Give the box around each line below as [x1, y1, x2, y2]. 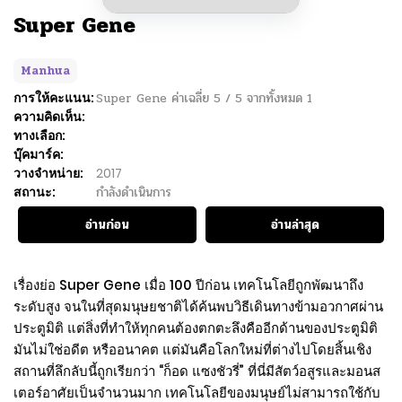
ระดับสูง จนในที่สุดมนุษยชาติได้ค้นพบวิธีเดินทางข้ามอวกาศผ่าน [13, 296, 383, 316]
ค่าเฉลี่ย [171, 88, 214, 108]
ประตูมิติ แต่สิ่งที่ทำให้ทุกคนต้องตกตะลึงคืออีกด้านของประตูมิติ [13, 318, 378, 337]
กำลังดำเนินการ [96, 182, 171, 202]
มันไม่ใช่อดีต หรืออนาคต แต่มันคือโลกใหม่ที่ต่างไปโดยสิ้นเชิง [13, 339, 371, 359]
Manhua [21, 61, 70, 80]
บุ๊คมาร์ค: [13, 144, 64, 163]
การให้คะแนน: [13, 88, 94, 107]
